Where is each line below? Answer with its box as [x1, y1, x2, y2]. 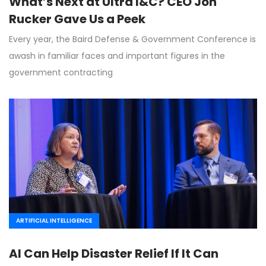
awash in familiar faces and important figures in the [9, 50, 225, 62]
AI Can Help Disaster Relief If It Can [9, 245, 218, 262]
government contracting [9, 66, 113, 79]
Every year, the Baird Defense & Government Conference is [9, 33, 256, 46]
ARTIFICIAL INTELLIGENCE [16, 216, 92, 226]
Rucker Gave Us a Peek [9, 11, 145, 28]
